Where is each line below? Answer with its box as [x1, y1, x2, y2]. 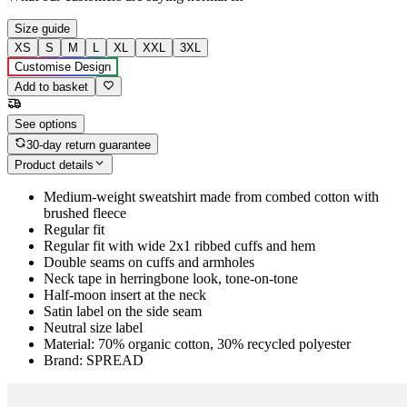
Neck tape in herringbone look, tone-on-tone [44, 271, 298, 287]
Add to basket [15, 80, 88, 94]
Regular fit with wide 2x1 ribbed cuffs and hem [44, 238, 315, 254]
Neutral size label [44, 320, 143, 336]
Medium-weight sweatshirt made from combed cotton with [44, 189, 379, 205]
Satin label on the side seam [44, 303, 202, 320]
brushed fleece [44, 205, 126, 222]
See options [15, 117, 77, 132]
